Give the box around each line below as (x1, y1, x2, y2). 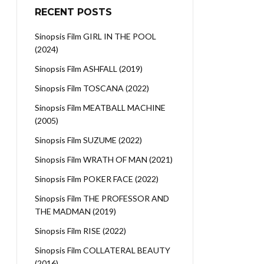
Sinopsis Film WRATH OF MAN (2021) (35, 154, 173, 164)
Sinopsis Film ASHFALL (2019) (35, 64, 143, 74)
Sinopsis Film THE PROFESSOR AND (35, 193, 169, 203)
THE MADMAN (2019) (35, 206, 116, 216)
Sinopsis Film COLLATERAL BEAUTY (35, 245, 170, 255)
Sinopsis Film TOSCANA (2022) (35, 83, 149, 93)
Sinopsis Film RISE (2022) (35, 226, 126, 236)
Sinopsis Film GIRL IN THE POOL (35, 31, 156, 41)
